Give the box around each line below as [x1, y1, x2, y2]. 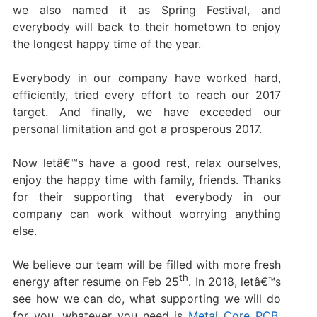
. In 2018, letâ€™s [188, 275, 282, 289]
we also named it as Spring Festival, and [12, 3, 282, 18]
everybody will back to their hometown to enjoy [12, 20, 282, 35]
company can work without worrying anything [12, 207, 282, 221]
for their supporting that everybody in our [12, 190, 282, 204]
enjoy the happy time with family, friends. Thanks [12, 173, 282, 188]
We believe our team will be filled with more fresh [12, 258, 282, 272]
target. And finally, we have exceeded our [12, 105, 282, 120]
